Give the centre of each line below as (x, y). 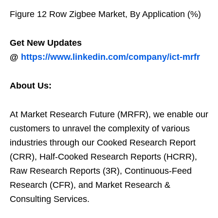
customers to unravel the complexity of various (100, 128)
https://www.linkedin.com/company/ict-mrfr (110, 57)
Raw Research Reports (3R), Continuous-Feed (101, 171)
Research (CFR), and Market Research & (90, 185)
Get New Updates (46, 43)
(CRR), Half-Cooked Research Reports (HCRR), (103, 157)
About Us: (31, 86)
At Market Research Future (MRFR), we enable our (109, 114)
